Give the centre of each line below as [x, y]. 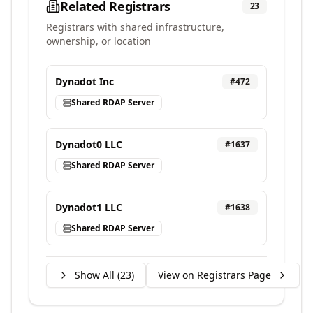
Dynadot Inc [85, 81]
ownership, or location [99, 41]
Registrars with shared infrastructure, [135, 27]
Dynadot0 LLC [89, 144]
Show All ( [97, 275]
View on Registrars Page [214, 275]
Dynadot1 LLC [89, 207]
